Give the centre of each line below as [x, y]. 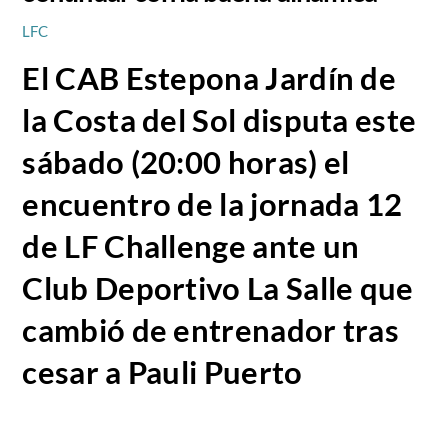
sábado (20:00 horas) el [186, 162]
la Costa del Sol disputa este [219, 120]
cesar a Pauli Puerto [162, 372]
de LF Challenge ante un [191, 246]
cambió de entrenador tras [211, 330]
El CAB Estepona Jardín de [209, 78]
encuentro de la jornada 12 [212, 204]
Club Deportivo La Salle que [218, 288]
